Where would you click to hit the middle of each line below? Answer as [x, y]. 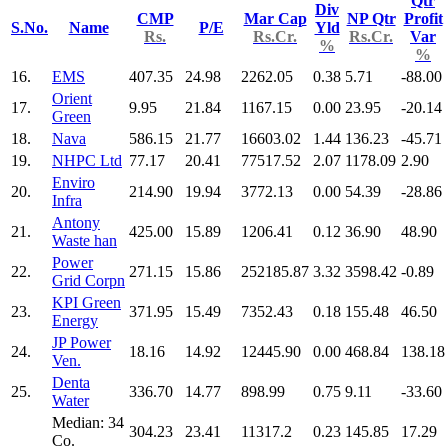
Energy [75, 320]
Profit [423, 18]
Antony [76, 222]
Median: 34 [88, 422]
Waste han [84, 240]
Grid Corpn [88, 280]
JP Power [81, 342]
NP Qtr [371, 18]
